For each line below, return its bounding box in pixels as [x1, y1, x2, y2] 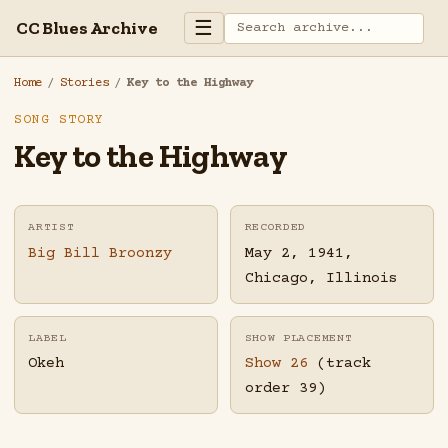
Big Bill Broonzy [28, 244, 173, 262]
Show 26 [244, 354, 308, 372]
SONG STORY [13, 113, 104, 128]
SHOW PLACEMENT [244, 331, 353, 345]
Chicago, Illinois [244, 269, 398, 287]
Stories [59, 76, 109, 91]
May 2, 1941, [244, 244, 353, 262]
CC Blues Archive [16, 16, 158, 39]
